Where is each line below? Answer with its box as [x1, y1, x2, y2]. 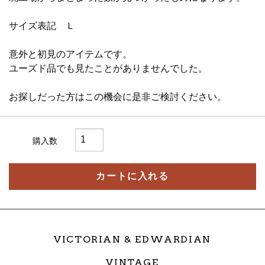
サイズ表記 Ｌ [9, 20, 75, 31]
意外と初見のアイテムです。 [9, 49, 132, 59]
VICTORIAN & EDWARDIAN [54, 234, 211, 245]
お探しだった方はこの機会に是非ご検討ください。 [9, 91, 227, 102]
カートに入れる [96, 171, 169, 182]
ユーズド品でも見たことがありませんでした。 [9, 63, 208, 73]
